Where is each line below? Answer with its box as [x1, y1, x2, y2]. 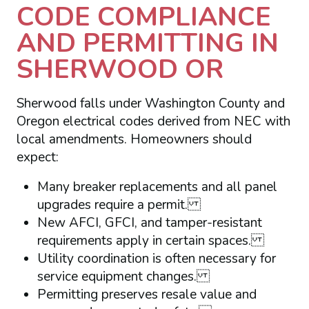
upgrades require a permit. [37, 196, 201, 215]
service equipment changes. [37, 268, 210, 286]
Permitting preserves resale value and [37, 286, 257, 304]
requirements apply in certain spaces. [37, 232, 264, 250]
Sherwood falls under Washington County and [16, 94, 285, 112]
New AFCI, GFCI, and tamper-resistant [37, 214, 262, 232]
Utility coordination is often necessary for [37, 250, 276, 268]
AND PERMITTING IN [16, 24, 279, 61]
